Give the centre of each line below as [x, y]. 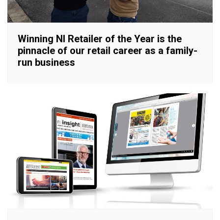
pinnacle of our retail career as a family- [108, 50]
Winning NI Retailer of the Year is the [100, 39]
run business [46, 62]
